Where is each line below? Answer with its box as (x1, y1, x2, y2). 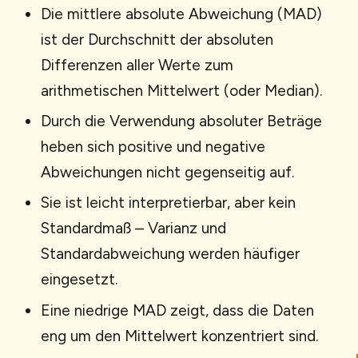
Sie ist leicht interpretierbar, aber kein (41, 193, 296, 213)
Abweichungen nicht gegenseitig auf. (41, 163, 294, 182)
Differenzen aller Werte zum (41, 55, 233, 74)
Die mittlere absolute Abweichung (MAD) (41, 4, 322, 23)
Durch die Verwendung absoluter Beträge (41, 112, 322, 131)
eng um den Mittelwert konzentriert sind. (41, 326, 318, 345)
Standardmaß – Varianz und (41, 219, 226, 238)
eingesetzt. (41, 270, 117, 289)
